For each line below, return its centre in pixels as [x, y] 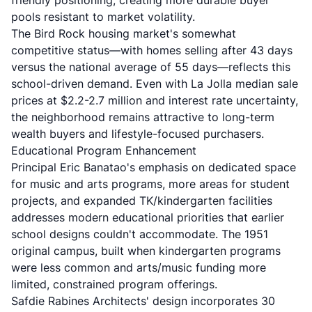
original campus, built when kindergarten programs [146, 251]
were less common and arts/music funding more [139, 267]
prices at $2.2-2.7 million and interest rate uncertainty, [155, 100]
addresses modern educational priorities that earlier [148, 217]
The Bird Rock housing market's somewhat [124, 33]
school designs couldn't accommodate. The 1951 [140, 234]
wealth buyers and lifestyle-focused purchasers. [138, 134]
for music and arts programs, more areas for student [150, 184]
